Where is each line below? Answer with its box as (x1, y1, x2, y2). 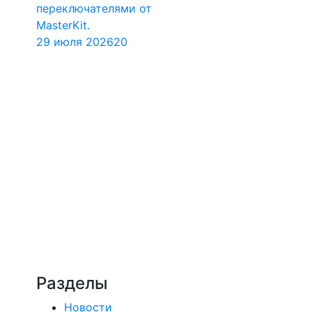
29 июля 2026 (36, 35, 114, 49)
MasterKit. (36, 18, 90, 32)
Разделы (36, 272, 108, 293)
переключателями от (36, 1, 152, 15)
